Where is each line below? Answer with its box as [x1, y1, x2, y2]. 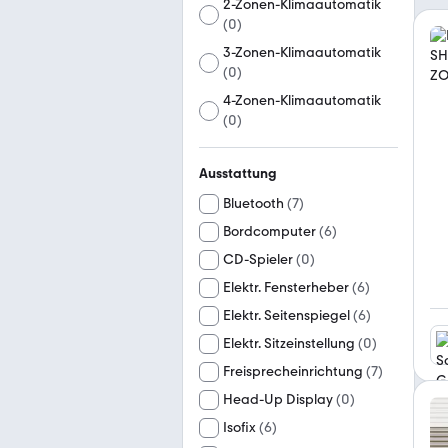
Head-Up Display [223, 391, 333, 408]
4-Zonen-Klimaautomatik [223, 92, 382, 109]
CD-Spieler [223, 251, 293, 268]
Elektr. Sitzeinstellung [223, 335, 355, 352]
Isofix [223, 419, 256, 436]
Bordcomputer [223, 223, 316, 240]
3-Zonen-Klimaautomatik [223, 44, 382, 61]
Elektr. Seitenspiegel [223, 307, 350, 324]
